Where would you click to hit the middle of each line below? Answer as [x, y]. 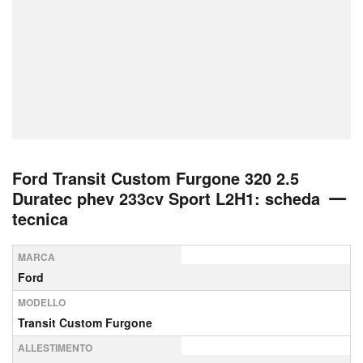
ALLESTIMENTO [55, 348]
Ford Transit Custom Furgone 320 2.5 [156, 178]
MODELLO [42, 302]
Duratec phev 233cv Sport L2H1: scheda [166, 198]
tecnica [40, 218]
